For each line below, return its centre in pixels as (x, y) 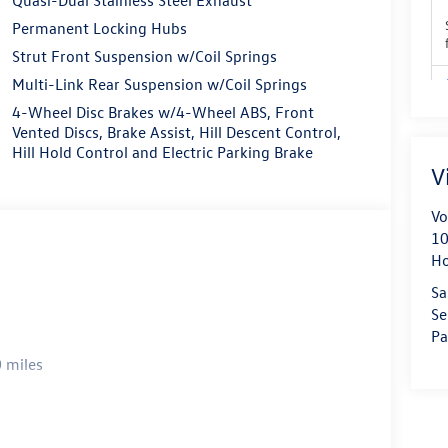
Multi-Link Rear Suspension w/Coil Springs (159, 83)
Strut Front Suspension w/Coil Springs (144, 55)
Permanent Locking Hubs (99, 27)
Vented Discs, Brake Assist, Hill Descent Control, (176, 131)
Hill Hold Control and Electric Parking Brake (162, 151)
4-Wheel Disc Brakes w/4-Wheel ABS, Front (162, 111)
